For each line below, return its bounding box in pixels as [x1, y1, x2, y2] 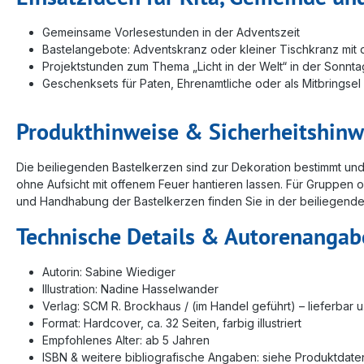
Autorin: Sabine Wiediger [42, 264, 175, 279]
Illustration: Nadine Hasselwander [42, 281, 219, 296]
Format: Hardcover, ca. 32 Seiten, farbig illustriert [42, 315, 301, 330]
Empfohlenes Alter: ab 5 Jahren [42, 332, 210, 347]
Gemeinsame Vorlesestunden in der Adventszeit [42, 24, 300, 39]
